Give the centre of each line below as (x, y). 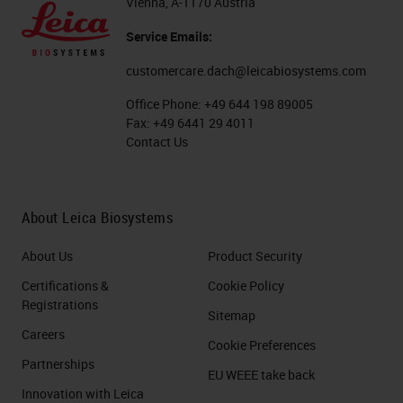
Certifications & (65, 286)
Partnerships (58, 364)
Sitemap (232, 316)
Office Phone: (166, 104)
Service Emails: (170, 37)
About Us (47, 256)
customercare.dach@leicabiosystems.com (246, 71)
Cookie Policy (246, 286)
